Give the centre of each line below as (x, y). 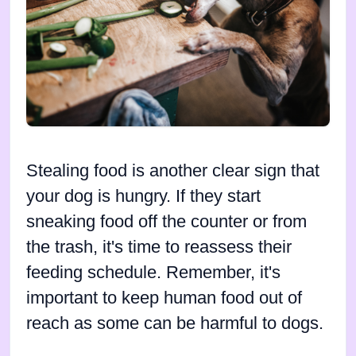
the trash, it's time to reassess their (159, 247)
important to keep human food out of (164, 298)
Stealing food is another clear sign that (173, 170)
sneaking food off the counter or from (166, 221)
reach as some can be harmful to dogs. (175, 323)
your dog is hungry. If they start (143, 196)
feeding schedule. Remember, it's (153, 272)
